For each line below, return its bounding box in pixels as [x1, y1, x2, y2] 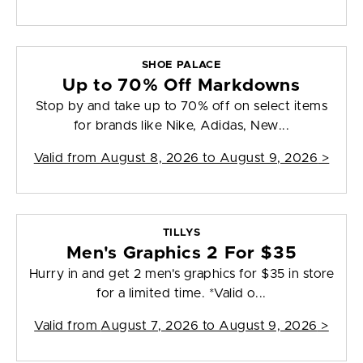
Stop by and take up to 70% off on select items [35, 100, 328, 113]
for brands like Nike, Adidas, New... [73, 119, 290, 133]
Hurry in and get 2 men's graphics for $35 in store [29, 267, 335, 281]
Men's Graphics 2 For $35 [66, 245, 297, 263]
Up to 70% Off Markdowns [62, 77, 301, 95]
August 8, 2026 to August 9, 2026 [100, 152, 318, 165]
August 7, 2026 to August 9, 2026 [100, 319, 318, 333]
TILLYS [162, 228, 201, 239]
